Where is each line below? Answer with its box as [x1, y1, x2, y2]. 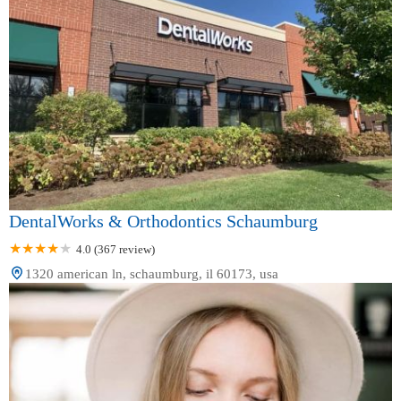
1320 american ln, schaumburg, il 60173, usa [25, 267, 278, 282]
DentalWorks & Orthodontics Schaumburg [9, 211, 318, 232]
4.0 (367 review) [76, 243, 155, 257]
